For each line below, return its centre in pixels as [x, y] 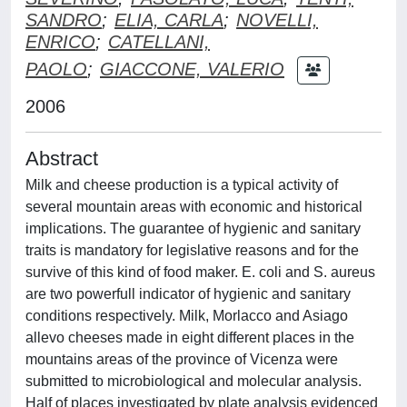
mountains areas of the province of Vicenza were [182, 359]
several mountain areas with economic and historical [194, 207]
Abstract [62, 159]
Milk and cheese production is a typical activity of [182, 185]
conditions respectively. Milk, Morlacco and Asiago [187, 316]
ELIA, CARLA [169, 20]
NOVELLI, [277, 20]
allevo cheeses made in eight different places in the [190, 338]
